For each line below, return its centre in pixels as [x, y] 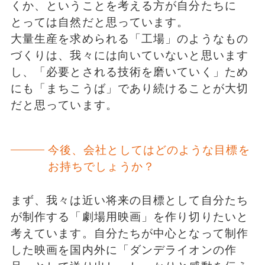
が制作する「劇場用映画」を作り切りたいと [129, 216]
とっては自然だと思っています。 [100, 22]
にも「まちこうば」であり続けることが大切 [129, 89]
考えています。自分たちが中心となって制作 [129, 233]
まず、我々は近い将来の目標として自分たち [129, 200]
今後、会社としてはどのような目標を [149, 150]
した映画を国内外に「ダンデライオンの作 [123, 250]
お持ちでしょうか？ [101, 166]
